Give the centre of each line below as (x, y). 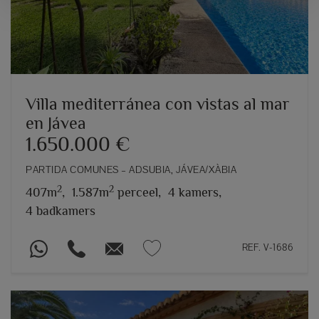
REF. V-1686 (267, 248)
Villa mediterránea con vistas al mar (158, 104)
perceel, (137, 193)
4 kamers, (195, 193)
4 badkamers (61, 211)
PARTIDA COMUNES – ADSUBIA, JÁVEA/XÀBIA (131, 170)
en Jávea (56, 123)
